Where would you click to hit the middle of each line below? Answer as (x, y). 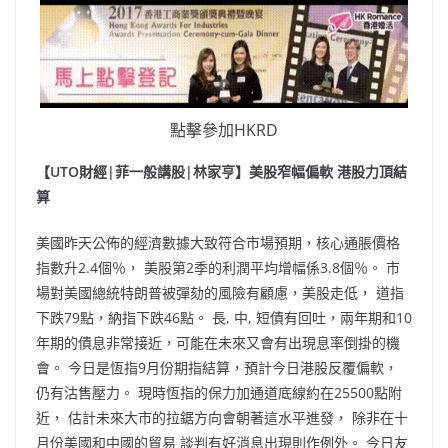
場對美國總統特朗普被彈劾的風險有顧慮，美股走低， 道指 (220, 292)
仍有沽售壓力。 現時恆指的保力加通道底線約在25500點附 (219, 392)
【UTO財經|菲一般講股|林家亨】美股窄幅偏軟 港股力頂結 (221, 171)
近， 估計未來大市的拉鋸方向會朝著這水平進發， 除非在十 (222, 417)
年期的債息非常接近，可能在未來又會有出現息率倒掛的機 (218, 342)
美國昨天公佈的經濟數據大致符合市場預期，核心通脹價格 (218, 242)
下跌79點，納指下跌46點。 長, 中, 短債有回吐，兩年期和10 (224, 317)
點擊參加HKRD (224, 129)
